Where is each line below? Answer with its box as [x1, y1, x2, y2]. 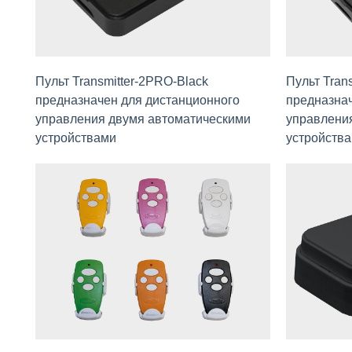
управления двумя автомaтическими [35, 112, 251, 126]
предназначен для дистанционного [35, 93, 240, 108]
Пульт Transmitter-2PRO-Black [35, 75, 208, 89]
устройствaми [35, 131, 116, 145]
